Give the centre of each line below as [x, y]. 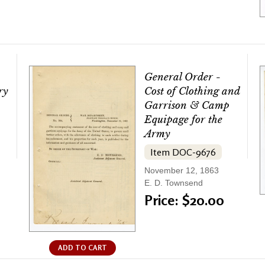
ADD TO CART [82, 248]
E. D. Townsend [174, 183]
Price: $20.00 [184, 201]
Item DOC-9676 [183, 152]
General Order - [182, 77]
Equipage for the [183, 120]
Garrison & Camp [187, 106]
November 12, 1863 [182, 171]
